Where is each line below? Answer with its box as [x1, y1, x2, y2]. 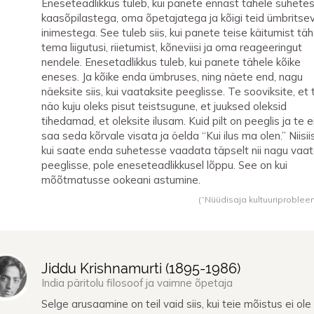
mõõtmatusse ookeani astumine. [41, 172, 200, 186]
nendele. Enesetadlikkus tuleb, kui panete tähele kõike [41, 55, 301, 69]
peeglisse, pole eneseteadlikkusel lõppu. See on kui [41, 158, 287, 172]
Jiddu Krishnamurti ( [41, 259, 169, 277]
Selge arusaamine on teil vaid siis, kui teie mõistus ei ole [41, 297, 311, 311]
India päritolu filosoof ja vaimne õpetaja [41, 275, 233, 289]
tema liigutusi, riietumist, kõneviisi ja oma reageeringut [41, 40, 302, 54]
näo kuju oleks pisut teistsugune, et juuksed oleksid [41, 99, 287, 113]
